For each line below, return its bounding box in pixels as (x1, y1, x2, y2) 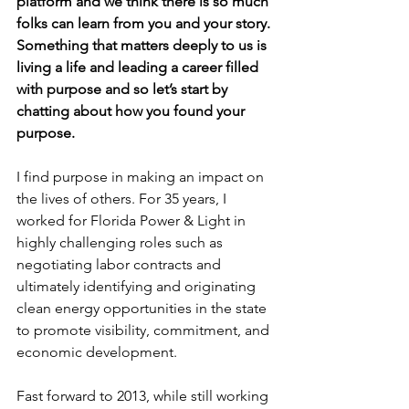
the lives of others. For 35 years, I (16, 190, 230, 207)
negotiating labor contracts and (16, 256, 225, 273)
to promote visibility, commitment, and (16, 321, 273, 339)
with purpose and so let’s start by (16, 80, 231, 98)
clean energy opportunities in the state (16, 299, 270, 317)
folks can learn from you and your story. (16, 15, 274, 32)
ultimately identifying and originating (16, 278, 259, 295)
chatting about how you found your (16, 102, 248, 120)
